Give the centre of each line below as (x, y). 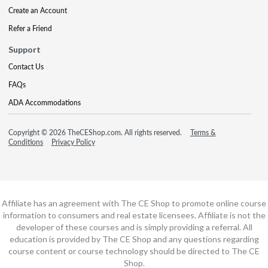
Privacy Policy (73, 142)
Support (25, 49)
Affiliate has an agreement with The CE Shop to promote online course (134, 203)
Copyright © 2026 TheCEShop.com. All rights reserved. (96, 132)
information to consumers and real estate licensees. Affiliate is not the (134, 215)
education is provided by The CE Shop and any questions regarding (134, 239)
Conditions (26, 142)
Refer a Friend (30, 28)
